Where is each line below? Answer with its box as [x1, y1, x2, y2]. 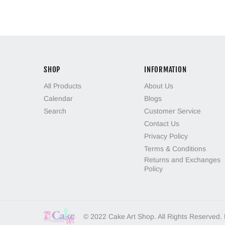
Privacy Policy [144, 132, 188, 141]
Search [44, 107, 66, 116]
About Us [144, 82, 173, 90]
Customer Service [144, 107, 201, 116]
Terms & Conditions [144, 145, 206, 153]
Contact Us [144, 120, 179, 128]
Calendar [44, 94, 73, 103]
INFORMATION [144, 65, 187, 75]
